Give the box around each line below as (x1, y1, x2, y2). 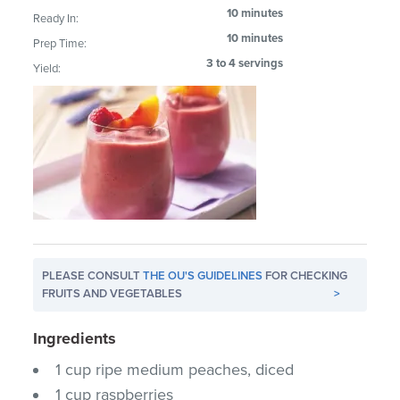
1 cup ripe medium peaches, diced (55, 359, 295, 379)
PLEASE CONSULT (42, 268, 144, 283)
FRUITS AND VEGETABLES (42, 286, 183, 301)
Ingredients (33, 328, 117, 348)
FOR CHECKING (262, 268, 348, 283)
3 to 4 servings (206, 55, 284, 71)
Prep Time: (33, 36, 87, 51)
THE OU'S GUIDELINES (143, 268, 263, 283)
